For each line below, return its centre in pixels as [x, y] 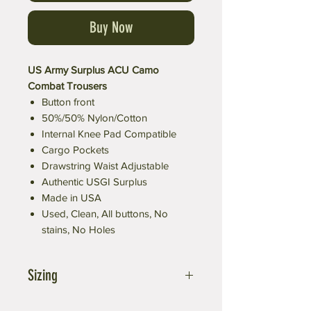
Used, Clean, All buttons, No [105, 214]
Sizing [43, 276]
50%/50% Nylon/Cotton [94, 118]
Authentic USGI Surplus [94, 182]
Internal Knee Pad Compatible [110, 134]
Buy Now [111, 28]
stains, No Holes [78, 230]
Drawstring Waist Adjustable [105, 166]
